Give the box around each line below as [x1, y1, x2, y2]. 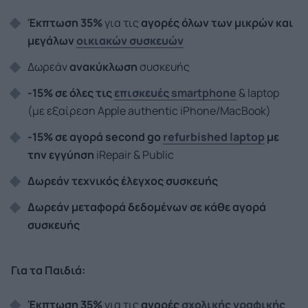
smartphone [169, 85, 236, 100]
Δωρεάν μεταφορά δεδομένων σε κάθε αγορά [27, 199, 266, 214]
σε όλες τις [55, 85, 114, 100]
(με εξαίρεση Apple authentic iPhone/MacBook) [27, 103, 273, 118]
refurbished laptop [163, 129, 265, 144]
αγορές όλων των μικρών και [141, 15, 293, 30]
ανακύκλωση [69, 59, 137, 74]
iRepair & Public [94, 147, 174, 162]
